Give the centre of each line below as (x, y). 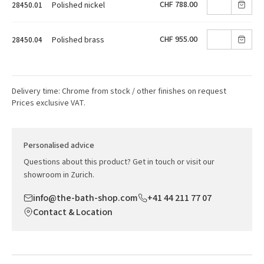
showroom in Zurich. (59, 175)
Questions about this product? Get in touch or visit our (119, 162)
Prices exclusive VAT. (49, 103)
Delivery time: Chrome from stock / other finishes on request (119, 91)
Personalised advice (59, 145)
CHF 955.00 (179, 39)
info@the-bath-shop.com (85, 198)
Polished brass (78, 39)
